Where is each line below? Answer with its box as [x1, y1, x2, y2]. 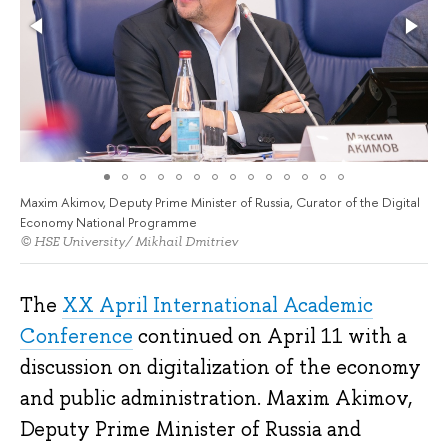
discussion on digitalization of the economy [20, 354, 421, 381]
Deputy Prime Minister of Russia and [20, 416, 361, 443]
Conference [20, 323, 133, 350]
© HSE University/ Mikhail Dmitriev [20, 233, 238, 251]
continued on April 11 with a [133, 323, 407, 350]
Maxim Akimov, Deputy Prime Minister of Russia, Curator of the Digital [20, 193, 420, 212]
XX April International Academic [62, 292, 373, 319]
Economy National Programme [20, 213, 197, 232]
